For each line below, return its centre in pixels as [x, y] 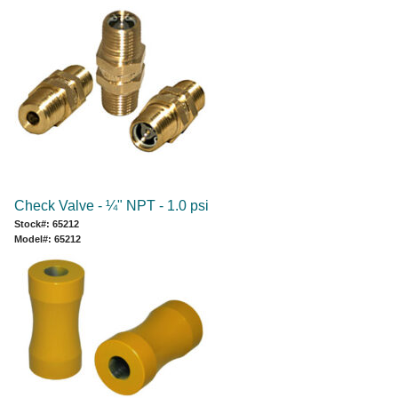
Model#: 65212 [48, 239]
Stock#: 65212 [47, 223]
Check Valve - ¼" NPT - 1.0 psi [111, 205]
